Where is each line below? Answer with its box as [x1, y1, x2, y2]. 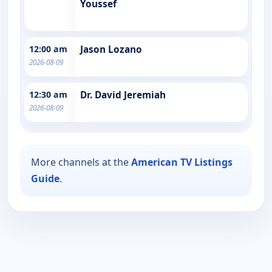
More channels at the [31, 155, 131, 169]
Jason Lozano [80, 42, 142, 56]
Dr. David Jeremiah [80, 88, 166, 101]
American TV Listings [131, 155, 233, 169]
